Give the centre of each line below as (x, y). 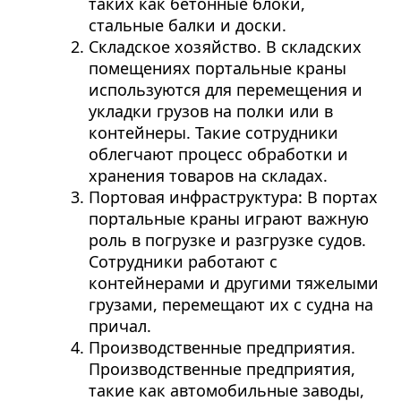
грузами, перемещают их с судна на (230, 304)
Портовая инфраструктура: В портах (233, 196)
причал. (119, 325)
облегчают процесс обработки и (218, 154)
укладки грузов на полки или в (210, 111)
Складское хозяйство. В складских (225, 46)
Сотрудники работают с (183, 261)
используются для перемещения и (225, 89)
